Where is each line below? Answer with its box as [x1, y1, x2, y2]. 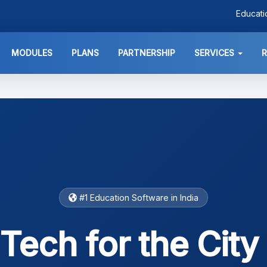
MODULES [11, 48, 52, 58]
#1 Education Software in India [77, 193, 199, 203]
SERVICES [194, 48, 237, 58]
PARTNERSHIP [118, 48, 175, 58]
